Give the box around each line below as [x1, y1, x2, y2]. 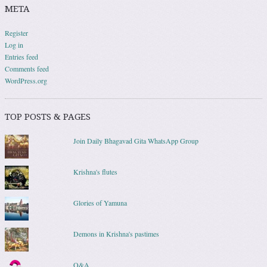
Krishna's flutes [73, 166, 117, 176]
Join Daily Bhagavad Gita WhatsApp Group [73, 135, 198, 145]
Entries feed [5, 51, 38, 61]
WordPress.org [5, 75, 47, 85]
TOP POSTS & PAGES [5, 111, 91, 122]
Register [5, 27, 28, 38]
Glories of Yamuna [73, 197, 127, 207]
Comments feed [5, 63, 49, 73]
